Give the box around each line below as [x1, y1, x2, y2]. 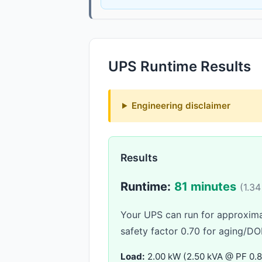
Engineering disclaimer [132, 99, 231, 111]
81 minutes [174, 179, 236, 194]
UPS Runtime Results [108, 57, 251, 75]
